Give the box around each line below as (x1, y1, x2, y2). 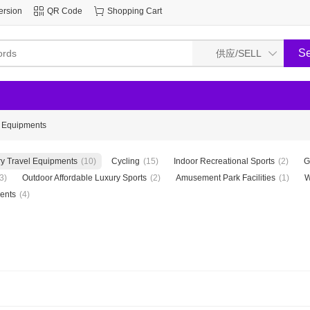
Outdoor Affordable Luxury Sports (22, 173, 147, 183)
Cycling (111, 156, 140, 166)
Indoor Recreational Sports (174, 156, 275, 166)
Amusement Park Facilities (176, 173, 275, 183)
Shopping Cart (107, 6, 162, 16)
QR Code (47, 6, 82, 16)
